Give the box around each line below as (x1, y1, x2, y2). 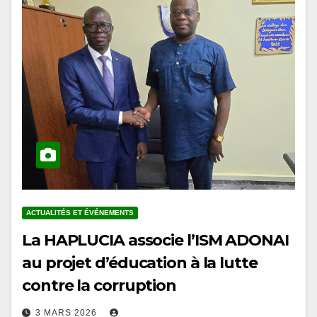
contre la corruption (22, 276, 176, 295)
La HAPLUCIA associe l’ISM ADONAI (22, 231, 289, 250)
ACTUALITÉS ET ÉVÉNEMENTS (26, 209, 134, 217)
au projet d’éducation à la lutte (22, 253, 258, 272)
